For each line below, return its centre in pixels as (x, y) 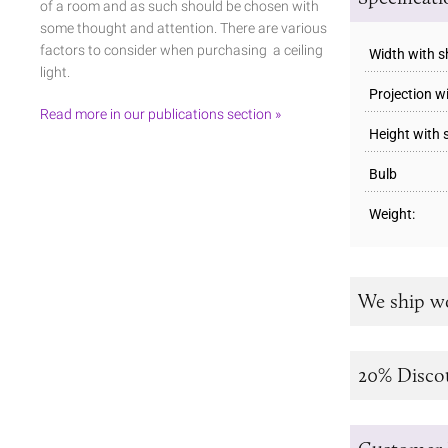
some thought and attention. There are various (183, 27)
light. (55, 71)
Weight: (392, 213)
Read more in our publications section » (160, 113)
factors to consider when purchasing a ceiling (181, 49)
